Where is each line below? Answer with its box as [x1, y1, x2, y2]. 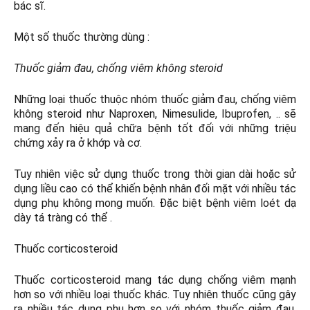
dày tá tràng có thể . [14, 211, 112, 225]
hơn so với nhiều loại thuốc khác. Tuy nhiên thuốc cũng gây [14, 288, 296, 302]
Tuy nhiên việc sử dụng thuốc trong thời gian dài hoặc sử [14, 167, 296, 181]
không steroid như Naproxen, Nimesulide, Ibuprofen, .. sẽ [14, 107, 296, 121]
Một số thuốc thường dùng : [14, 30, 149, 44]
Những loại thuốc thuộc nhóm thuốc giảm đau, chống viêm [14, 93, 296, 107]
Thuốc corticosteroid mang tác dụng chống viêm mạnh [14, 273, 296, 287]
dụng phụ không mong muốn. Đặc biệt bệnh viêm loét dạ [14, 197, 296, 210]
